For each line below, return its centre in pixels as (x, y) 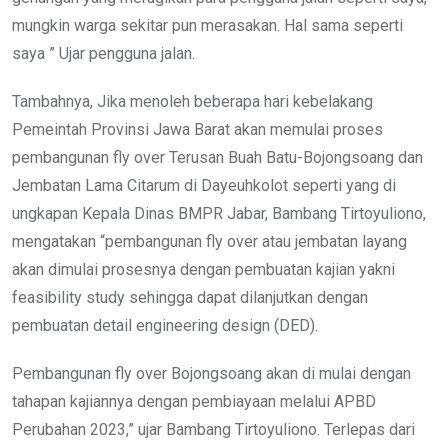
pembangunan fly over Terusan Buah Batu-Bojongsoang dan (217, 157)
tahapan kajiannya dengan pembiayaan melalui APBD (194, 401)
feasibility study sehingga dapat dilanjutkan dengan (190, 297)
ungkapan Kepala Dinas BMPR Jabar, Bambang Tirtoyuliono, (219, 213)
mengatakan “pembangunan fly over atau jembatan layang (209, 241)
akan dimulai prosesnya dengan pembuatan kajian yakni (203, 269)
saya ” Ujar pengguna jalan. (103, 53)
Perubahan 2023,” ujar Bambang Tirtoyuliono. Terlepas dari (213, 429)
